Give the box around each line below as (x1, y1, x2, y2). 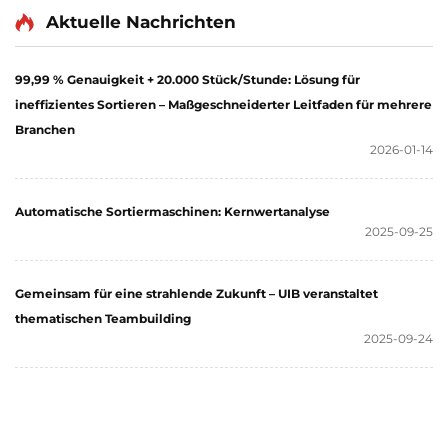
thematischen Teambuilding (15, 311, 191, 327)
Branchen (15, 122, 75, 138)
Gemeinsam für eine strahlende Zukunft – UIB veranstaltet (15, 286, 378, 302)
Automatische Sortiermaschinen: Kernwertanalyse (15, 204, 330, 220)
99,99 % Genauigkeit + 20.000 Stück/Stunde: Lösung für (15, 72, 360, 88)
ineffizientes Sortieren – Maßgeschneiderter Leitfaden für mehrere (15, 97, 432, 113)
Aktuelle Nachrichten (46, 12, 236, 33)
